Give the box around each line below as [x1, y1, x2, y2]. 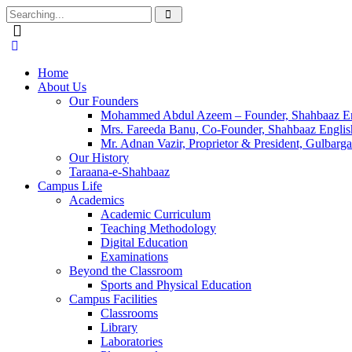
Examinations [101, 250, 168, 263]
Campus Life [38, 179, 102, 192]
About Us [38, 80, 86, 93]
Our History [69, 151, 129, 164]
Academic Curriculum [101, 207, 211, 221]
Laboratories [101, 335, 163, 348]
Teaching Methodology [101, 222, 216, 235]
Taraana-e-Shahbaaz [69, 165, 170, 178]
